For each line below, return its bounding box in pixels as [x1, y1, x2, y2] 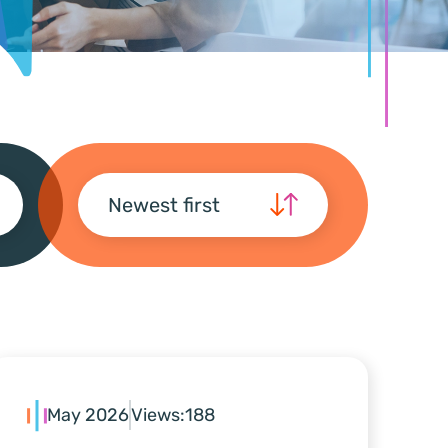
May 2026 [46, 404, 129, 427]
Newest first [108, 192, 220, 217]
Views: [130, 404, 185, 427]
